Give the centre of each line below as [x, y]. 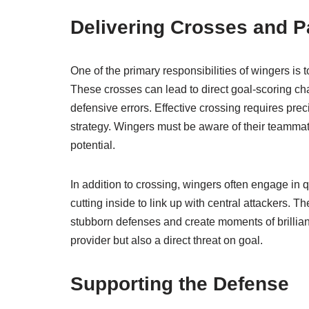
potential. [93, 146]
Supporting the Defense [180, 284]
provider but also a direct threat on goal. [167, 241]
